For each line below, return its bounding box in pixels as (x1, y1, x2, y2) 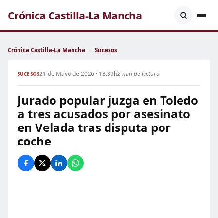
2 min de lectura (117, 70, 160, 78)
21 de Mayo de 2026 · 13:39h (39, 70, 118, 78)
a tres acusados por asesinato (18, 106, 190, 122)
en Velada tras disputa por (18, 119, 171, 135)
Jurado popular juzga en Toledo (18, 92, 198, 108)
